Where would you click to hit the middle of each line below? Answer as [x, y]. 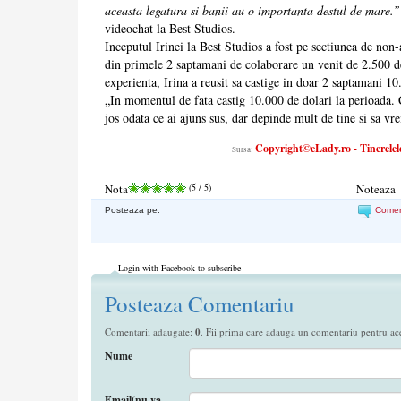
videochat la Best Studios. [170, 29]
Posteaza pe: [132, 210]
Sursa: [243, 150]
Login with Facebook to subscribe [179, 268]
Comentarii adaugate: [150, 332]
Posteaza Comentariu [200, 304]
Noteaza [376, 189]
